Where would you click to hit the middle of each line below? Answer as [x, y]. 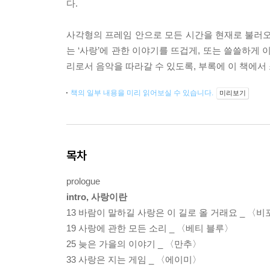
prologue [83, 181]
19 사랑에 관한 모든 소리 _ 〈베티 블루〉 [150, 228]
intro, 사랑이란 [97, 197]
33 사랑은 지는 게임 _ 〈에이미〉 [134, 260]
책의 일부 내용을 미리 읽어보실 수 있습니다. [143, 93]
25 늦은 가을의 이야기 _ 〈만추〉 [134, 244]
